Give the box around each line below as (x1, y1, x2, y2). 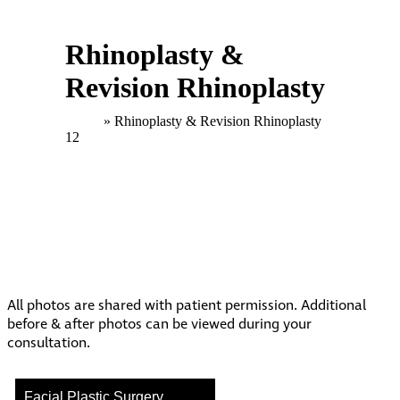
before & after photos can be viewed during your (7, 315, 312, 335)
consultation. (7, 334, 90, 354)
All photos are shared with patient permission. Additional (7, 296, 366, 316)
